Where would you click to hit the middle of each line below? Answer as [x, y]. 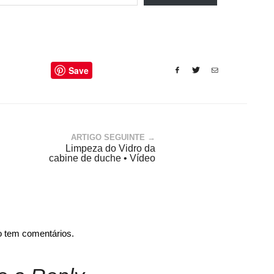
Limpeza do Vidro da [110, 148]
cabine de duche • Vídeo [102, 158]
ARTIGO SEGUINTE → [113, 137]
